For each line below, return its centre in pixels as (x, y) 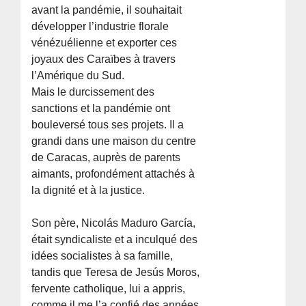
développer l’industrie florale (100, 27)
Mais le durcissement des (93, 92)
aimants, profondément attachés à (113, 174)
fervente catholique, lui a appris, (109, 289)
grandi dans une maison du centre (114, 141)
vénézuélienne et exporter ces (105, 43)
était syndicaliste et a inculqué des (115, 240)
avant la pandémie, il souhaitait (107, 10)
